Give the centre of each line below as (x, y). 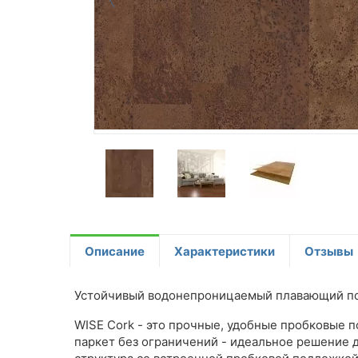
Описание (115, 251)
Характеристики (225, 251)
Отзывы (329, 251)
